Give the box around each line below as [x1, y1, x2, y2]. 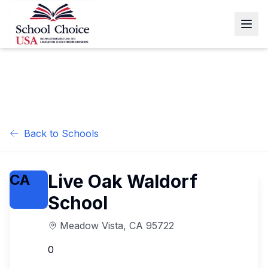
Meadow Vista [60, 220, 123, 232]
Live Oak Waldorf [48, 170, 197, 192]
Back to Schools [24, 127, 99, 139]
